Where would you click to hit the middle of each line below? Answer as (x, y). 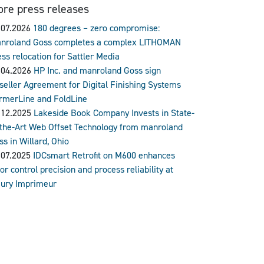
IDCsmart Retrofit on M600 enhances (104, 155)
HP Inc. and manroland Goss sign (97, 70)
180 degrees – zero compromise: (96, 27)
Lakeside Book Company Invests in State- (114, 112)
